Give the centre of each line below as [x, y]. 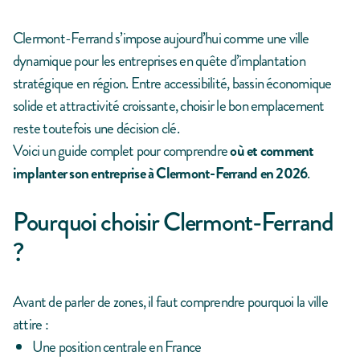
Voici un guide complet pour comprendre [122, 151]
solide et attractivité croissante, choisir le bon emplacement [169, 106]
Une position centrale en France [117, 347]
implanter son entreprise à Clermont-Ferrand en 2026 [160, 174]
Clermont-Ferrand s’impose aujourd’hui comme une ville [161, 39]
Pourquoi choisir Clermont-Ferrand [173, 223]
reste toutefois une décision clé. [96, 129]
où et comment [272, 151]
